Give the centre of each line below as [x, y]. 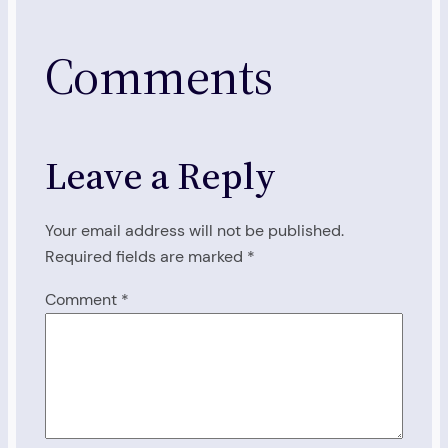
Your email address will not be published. [194, 231]
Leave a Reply [160, 175]
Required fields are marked [145, 257]
